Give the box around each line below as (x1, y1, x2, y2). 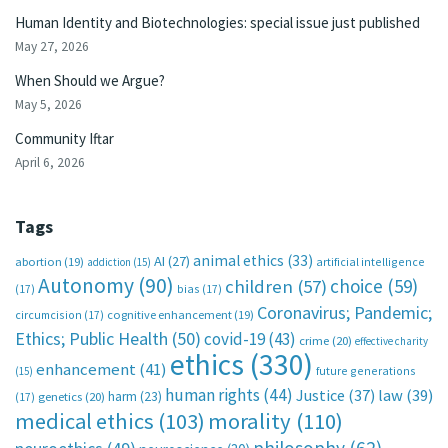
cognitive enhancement (107, 306, 232, 322)
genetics (38, 388, 82, 404)
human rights (165, 383, 260, 406)
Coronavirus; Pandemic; (257, 300, 432, 324)
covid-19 (204, 327, 265, 350)
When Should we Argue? (15, 70, 165, 90)
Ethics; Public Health (15, 326, 168, 350)
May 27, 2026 (15, 37, 89, 55)
